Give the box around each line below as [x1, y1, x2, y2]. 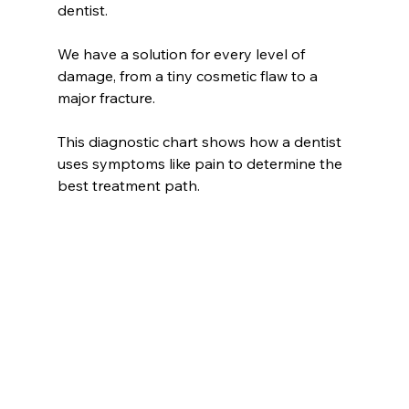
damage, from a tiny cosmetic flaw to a [57, 67, 321, 86]
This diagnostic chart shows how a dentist [57, 132, 345, 152]
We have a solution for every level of [57, 45, 309, 64]
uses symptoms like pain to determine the [57, 154, 346, 173]
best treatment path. [57, 176, 200, 195]
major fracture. [57, 89, 155, 108]
